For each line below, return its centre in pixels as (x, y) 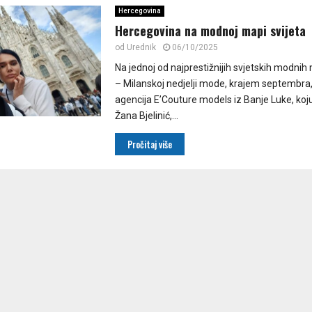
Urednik (141, 48)
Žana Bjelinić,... (146, 116)
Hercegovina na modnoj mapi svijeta (210, 31)
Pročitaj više (149, 145)
